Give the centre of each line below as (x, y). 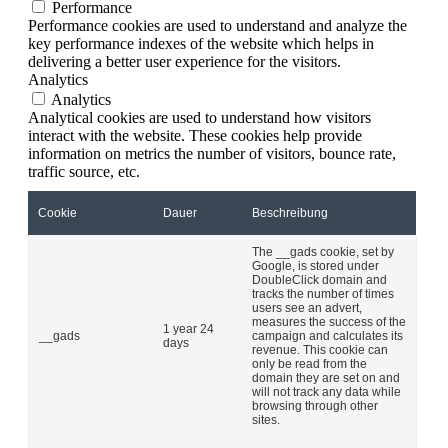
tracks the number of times (323, 293)
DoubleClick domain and (319, 279)
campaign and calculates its (327, 335)
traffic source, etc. (84, 171)
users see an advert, (307, 307)
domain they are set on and (326, 377)
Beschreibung (290, 212)
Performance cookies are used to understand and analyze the (217, 25)
